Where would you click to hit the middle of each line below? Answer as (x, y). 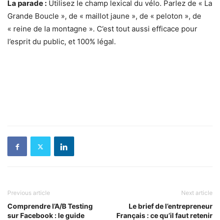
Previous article (29, 193)
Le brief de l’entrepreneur (171, 206)
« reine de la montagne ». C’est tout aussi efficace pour (102, 29)
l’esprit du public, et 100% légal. (62, 42)
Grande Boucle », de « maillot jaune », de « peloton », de (104, 16)
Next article (197, 193)
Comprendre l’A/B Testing (50, 206)
